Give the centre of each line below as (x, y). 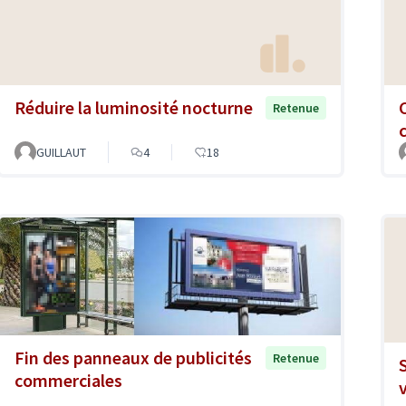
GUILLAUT (61, 152)
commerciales (68, 380)
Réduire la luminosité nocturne (134, 107)
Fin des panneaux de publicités (133, 357)
